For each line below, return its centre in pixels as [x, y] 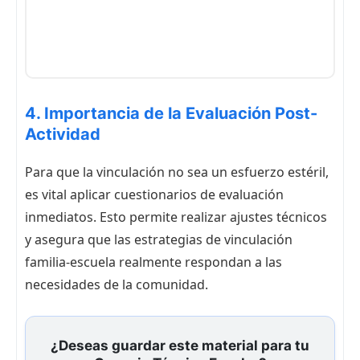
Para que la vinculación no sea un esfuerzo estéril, [177, 172]
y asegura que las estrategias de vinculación [159, 240]
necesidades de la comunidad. [117, 285]
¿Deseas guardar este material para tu [180, 346]
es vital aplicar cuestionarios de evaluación [154, 195]
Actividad [63, 135]
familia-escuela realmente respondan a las [153, 262]
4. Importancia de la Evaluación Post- [171, 114]
